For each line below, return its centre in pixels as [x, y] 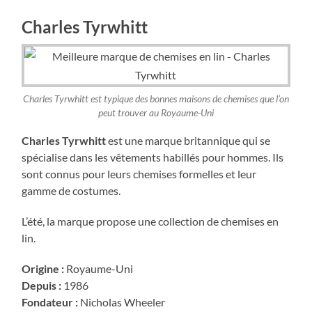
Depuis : [42, 285]
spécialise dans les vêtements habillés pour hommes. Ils [153, 157]
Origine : [43, 268]
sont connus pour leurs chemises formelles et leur [139, 173]
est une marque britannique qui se [188, 140]
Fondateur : [50, 302]
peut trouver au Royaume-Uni [156, 113]
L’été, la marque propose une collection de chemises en [150, 221]
